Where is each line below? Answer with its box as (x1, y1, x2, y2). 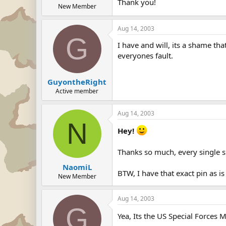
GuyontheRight (47, 77, 106, 87)
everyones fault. (118, 50, 173, 61)
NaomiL (62, 161, 92, 172)
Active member (55, 87, 98, 95)
